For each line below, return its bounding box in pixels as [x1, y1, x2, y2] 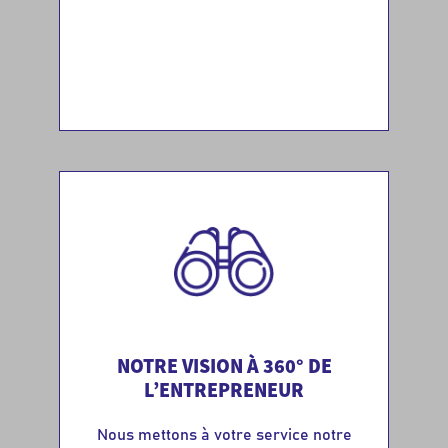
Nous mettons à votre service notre [96, 426, 352, 443]
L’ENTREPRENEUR [144, 376, 304, 402]
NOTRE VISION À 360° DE [116, 352, 332, 378]
